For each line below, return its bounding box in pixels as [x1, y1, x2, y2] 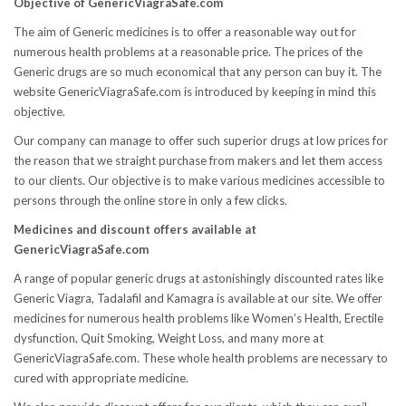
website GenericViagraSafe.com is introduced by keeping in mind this [14, 83, 376, 99]
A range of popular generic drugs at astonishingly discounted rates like [14, 270, 383, 285]
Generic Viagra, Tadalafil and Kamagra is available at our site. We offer [14, 290, 382, 305]
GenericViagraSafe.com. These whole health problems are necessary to [14, 350, 388, 365]
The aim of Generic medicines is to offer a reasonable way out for [14, 24, 356, 39]
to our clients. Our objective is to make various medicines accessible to [14, 172, 385, 188]
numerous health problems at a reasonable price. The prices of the [14, 43, 362, 59]
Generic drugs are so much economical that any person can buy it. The [14, 63, 382, 79]
